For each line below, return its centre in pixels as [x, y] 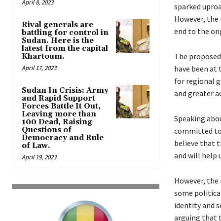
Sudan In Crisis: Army [65, 91]
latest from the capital [65, 49]
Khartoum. [43, 57]
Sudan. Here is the [58, 41]
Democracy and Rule [63, 138]
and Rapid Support [58, 99]
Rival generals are [57, 25]
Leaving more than [59, 114]
